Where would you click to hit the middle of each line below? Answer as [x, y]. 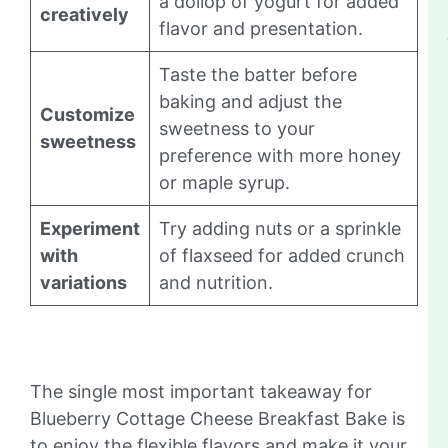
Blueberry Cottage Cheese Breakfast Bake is [217, 419]
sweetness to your [237, 129]
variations [83, 283]
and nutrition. [216, 283]
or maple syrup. [224, 183]
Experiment [90, 229]
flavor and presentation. [261, 29]
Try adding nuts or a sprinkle [280, 229]
